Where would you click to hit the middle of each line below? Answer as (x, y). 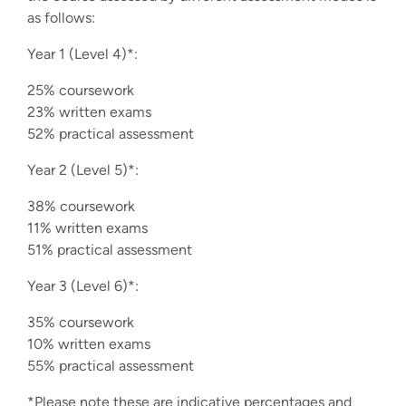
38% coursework (81, 206)
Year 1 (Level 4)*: (82, 53)
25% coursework (81, 90)
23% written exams (89, 111)
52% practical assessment (111, 133)
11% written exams (87, 227)
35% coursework (81, 322)
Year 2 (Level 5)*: (83, 169)
